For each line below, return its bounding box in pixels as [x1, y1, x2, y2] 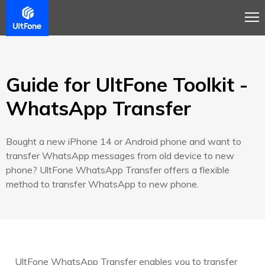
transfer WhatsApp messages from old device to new [6, 150, 234, 161]
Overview [12, 7, 53, 19]
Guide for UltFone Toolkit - [6, 72, 248, 96]
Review [134, 7, 167, 19]
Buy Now [205, 8, 243, 19]
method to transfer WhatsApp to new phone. [6, 178, 199, 190]
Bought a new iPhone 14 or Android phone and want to [6, 135, 241, 147]
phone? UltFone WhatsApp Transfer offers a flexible [6, 164, 230, 176]
